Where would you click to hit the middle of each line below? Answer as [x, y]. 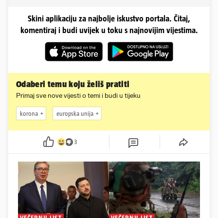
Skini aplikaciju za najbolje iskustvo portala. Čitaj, [109, 19]
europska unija [75, 113]
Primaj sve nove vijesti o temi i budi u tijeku [78, 96]
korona [29, 113]
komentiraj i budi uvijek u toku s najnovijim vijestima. [109, 30]
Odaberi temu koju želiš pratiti [73, 84]
